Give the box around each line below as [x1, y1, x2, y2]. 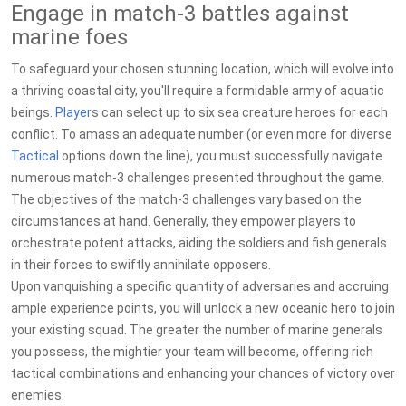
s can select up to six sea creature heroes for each [92, 105, 388, 120]
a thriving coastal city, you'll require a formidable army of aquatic [11, 83, 384, 98]
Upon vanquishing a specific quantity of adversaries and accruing [11, 279, 389, 294]
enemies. [11, 388, 64, 402]
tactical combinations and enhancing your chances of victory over [11, 366, 395, 381]
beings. [11, 105, 55, 120]
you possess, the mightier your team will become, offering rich [11, 344, 373, 359]
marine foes [11, 24, 128, 50]
